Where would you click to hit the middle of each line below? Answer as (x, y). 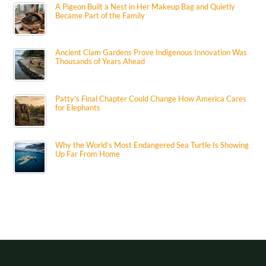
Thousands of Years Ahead (100, 61)
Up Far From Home (88, 154)
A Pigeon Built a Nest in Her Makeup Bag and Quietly (145, 6)
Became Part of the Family (100, 15)
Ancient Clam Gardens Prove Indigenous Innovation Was (151, 53)
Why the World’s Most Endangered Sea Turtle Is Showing (152, 145)
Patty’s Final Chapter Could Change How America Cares (151, 99)
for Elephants (78, 108)
